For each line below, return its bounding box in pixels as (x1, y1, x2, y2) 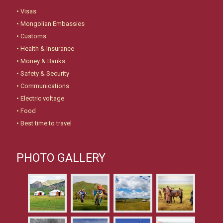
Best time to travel (20, 119, 72, 127)
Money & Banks (20, 57, 65, 65)
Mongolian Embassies (20, 19, 85, 27)
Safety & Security (20, 69, 69, 77)
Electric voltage (20, 94, 64, 102)
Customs (20, 32, 46, 40)
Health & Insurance (20, 44, 74, 52)
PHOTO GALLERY (16, 151, 106, 165)
